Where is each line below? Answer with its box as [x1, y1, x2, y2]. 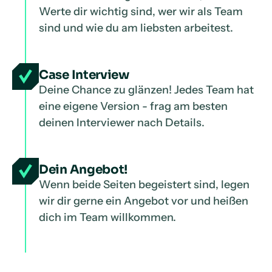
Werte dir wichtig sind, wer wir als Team [39, 5, 243, 18]
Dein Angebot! [39, 162, 128, 177]
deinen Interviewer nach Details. [39, 116, 205, 129]
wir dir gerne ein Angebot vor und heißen [39, 194, 248, 208]
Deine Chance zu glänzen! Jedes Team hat [39, 83, 254, 97]
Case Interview [39, 67, 129, 83]
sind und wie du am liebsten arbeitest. [39, 21, 233, 35]
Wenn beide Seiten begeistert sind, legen [39, 178, 250, 191]
